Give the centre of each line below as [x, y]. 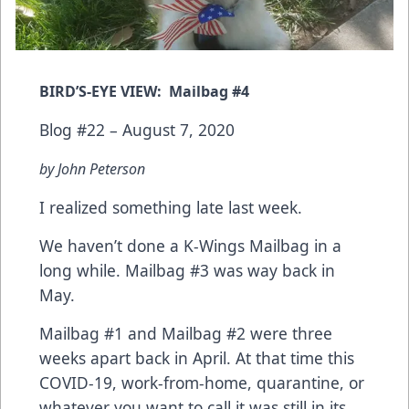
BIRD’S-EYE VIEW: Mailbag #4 [144, 92]
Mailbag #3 [167, 271]
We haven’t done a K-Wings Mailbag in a [190, 246]
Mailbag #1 [81, 334]
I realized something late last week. [171, 208]
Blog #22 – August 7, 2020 [137, 130]
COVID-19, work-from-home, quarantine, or [202, 383]
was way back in [272, 271]
